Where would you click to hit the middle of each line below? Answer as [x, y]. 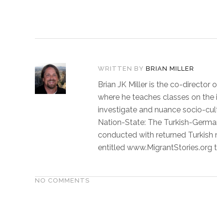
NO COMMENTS [62, 181]
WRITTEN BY [121, 69]
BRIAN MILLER [170, 69]
